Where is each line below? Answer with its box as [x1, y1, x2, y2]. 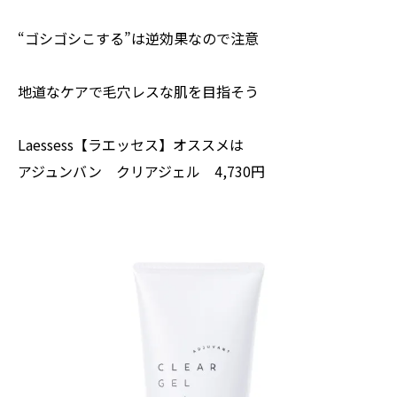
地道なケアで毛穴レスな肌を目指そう [18, 81, 259, 102]
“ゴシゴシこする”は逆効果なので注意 [18, 27, 259, 49]
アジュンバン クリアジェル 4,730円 [18, 160, 265, 182]
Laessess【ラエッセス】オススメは [18, 134, 244, 155]
